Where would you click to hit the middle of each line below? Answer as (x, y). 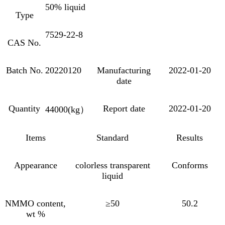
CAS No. (24, 42)
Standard (113, 137)
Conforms (190, 165)
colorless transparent (113, 165)
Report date (124, 108)
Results (190, 137)
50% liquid (65, 7)
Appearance (35, 165)
